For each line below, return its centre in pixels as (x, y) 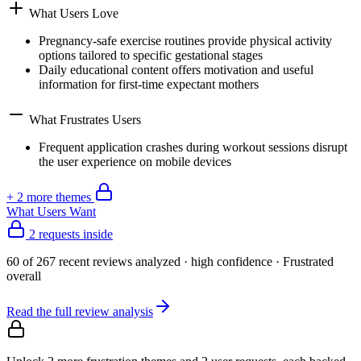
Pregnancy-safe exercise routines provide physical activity (185, 40)
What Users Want (51, 211)
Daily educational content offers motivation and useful (176, 69)
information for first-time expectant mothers (149, 84)
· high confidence (226, 261)
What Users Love (72, 13)
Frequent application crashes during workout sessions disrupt (193, 147)
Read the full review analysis (80, 311)
